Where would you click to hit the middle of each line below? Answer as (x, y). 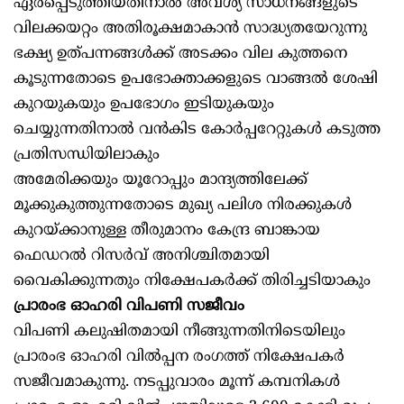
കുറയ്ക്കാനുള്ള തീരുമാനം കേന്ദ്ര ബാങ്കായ (167, 231)
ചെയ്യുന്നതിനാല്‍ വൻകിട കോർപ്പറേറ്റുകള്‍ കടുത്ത (197, 130)
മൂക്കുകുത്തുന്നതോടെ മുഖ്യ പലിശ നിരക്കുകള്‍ (183, 206)
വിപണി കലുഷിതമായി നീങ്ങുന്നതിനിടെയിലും (179, 332)
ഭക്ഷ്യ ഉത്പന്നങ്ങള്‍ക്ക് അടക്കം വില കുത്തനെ (180, 55)
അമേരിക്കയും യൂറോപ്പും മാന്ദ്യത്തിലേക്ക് (161, 181)
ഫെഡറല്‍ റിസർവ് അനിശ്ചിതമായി (142, 257)
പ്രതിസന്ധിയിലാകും (87, 156)
